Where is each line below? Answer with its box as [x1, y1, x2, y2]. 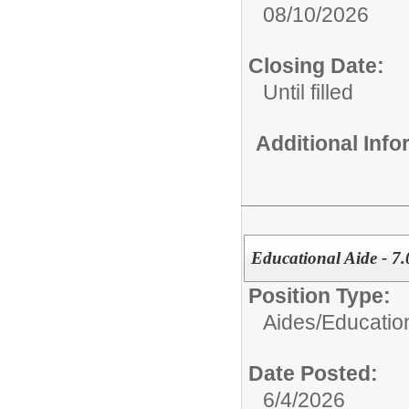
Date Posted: [248, 361, 378, 385]
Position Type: [248, 283, 391, 308]
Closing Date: [248, 53, 384, 78]
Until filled [263, 79, 353, 104]
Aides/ [263, 309, 321, 334]
